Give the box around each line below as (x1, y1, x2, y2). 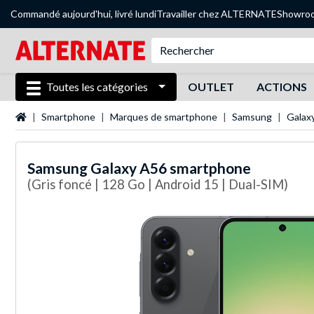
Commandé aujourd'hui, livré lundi (11, 8, 156, 20)
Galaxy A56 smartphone (90, 159, 251, 177)
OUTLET (187, 80, 234, 93)
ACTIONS (256, 80, 307, 93)
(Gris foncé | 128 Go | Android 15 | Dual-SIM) (27, 177, 288, 192)
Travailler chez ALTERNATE (156, 8, 277, 20)
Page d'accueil (15, 110, 77, 122)
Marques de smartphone (110, 111, 217, 123)
